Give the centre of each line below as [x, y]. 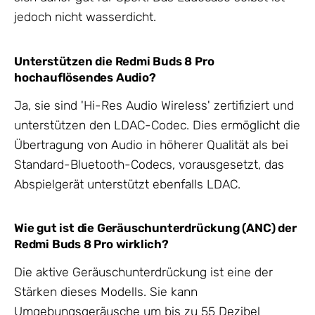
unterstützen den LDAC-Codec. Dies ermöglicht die [157, 125]
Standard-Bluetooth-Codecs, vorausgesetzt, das [149, 164]
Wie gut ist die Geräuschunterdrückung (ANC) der [155, 228]
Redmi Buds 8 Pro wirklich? [91, 244]
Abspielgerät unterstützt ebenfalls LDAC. [127, 184]
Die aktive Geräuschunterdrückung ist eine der [143, 272]
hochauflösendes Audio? [85, 78]
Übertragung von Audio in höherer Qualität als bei [151, 144]
